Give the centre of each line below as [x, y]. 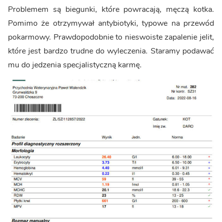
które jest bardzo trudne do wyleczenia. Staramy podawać [111, 51]
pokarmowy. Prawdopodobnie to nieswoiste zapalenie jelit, [111, 37]
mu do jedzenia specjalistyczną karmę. [75, 65]
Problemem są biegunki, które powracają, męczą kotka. [111, 10]
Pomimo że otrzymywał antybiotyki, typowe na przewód [111, 24]
